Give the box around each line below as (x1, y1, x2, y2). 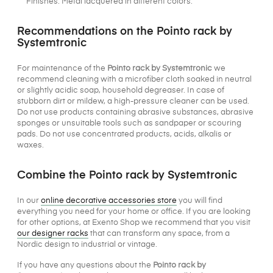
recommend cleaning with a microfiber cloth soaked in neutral (17, 76, 252, 84)
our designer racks (17, 230, 88, 238)
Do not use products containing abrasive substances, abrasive (17, 108, 253, 117)
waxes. (17, 141, 44, 150)
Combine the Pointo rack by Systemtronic (17, 170, 237, 182)
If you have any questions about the (17, 261, 153, 270)
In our (17, 197, 41, 205)
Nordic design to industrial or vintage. (17, 241, 157, 249)
